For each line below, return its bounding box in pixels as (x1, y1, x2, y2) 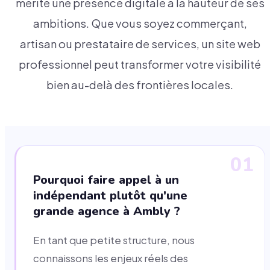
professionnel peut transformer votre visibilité (19, 57, 261, 72)
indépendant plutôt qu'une (33, 187, 187, 204)
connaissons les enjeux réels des (33, 252, 188, 265)
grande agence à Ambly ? (33, 203, 180, 220)
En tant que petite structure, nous (33, 234, 195, 247)
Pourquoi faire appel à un (33, 172, 179, 189)
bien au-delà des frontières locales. (46, 78, 233, 92)
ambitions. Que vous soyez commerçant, (33, 16, 247, 31)
